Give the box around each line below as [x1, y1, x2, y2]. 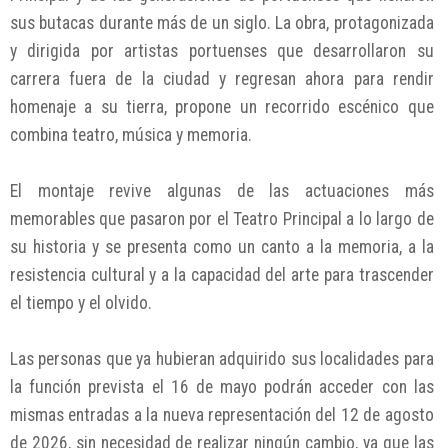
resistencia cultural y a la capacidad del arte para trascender [10, 264, 434, 285]
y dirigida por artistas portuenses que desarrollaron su [10, 40, 434, 61]
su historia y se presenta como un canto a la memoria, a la [10, 236, 434, 257]
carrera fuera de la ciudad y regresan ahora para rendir [10, 68, 434, 89]
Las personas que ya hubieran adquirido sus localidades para [10, 348, 434, 369]
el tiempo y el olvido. [10, 292, 152, 313]
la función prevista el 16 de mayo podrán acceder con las [10, 376, 434, 397]
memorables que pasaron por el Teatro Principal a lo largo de [10, 208, 434, 229]
